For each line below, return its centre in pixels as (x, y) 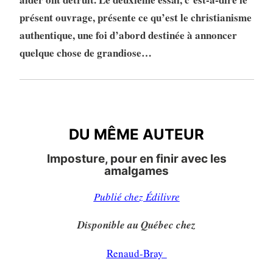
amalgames (136, 171)
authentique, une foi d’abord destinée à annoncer (128, 35)
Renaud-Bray (135, 253)
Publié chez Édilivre (136, 197)
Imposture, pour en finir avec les (136, 159)
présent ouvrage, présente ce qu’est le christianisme (135, 17)
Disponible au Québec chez (136, 225)
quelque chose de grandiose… (85, 52)
